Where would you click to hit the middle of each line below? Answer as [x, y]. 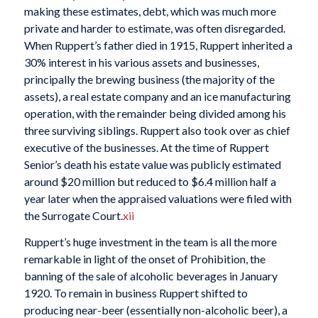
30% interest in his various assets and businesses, [141, 62]
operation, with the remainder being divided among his [155, 113]
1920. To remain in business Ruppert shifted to [136, 293]
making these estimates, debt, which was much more [150, 11]
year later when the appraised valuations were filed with [158, 198]
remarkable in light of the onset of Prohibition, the [144, 259]
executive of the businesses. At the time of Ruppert [146, 147]
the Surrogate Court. [73, 215]
